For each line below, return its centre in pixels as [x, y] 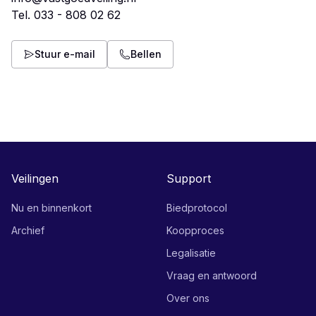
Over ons [188, 298]
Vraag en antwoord [212, 275]
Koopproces [195, 230]
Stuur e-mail [65, 54]
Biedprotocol [197, 208]
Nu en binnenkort [51, 208]
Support [189, 178]
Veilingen [35, 178]
